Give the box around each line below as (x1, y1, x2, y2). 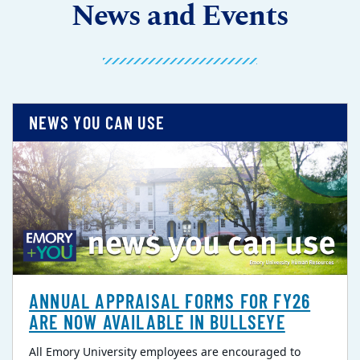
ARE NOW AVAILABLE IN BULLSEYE (29, 310, 285, 334)
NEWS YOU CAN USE (29, 112, 166, 133)
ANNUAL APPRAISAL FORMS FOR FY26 (29, 289, 311, 313)
